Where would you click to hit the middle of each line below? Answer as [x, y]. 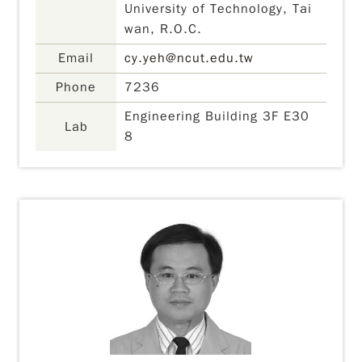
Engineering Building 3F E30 [217, 116]
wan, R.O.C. [164, 29]
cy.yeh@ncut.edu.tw [189, 58]
